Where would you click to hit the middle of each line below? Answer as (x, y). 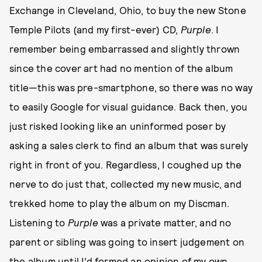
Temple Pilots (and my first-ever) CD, (95, 29)
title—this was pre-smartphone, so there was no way (131, 87)
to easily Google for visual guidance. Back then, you (129, 106)
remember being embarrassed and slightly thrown (125, 49)
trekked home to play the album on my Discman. (120, 203)
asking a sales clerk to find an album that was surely (129, 145)
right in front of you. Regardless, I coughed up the (126, 164)
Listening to (39, 222)
